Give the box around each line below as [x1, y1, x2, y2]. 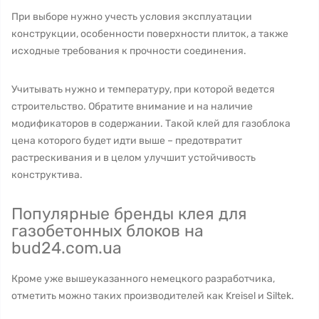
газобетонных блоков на [11, 221, 204, 241]
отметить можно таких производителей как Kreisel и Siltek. [11, 290, 294, 302]
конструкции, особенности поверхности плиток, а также [11, 28, 288, 40]
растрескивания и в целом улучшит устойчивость [11, 152, 256, 164]
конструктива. [11, 169, 85, 181]
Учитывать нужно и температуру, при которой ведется [11, 83, 275, 95]
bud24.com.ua [11, 238, 122, 258]
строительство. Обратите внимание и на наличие [11, 100, 253, 113]
